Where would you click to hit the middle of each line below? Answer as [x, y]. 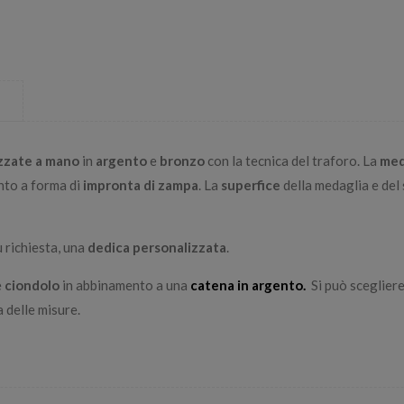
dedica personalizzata [157, 247]
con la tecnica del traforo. [284, 160]
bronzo [181, 160]
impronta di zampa [141, 184]
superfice [251, 184]
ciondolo [32, 285]
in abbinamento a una [125, 285]
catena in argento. [251, 285]
